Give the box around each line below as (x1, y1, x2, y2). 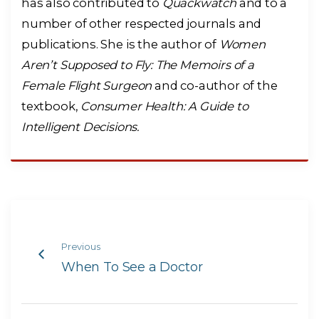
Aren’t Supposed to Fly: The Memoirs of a (21, 57, 254, 72)
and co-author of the (152, 78, 278, 93)
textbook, (21, 98, 81, 113)
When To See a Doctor (61, 259, 203, 276)
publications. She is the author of (21, 36, 219, 51)
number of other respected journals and (21, 16, 262, 31)
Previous (61, 241, 100, 253)
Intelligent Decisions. (21, 119, 140, 134)
